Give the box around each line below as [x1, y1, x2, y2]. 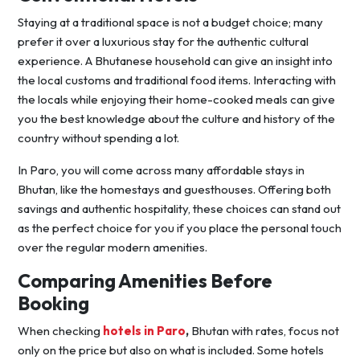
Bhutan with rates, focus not [191, 323, 339, 339]
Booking [18, 292, 89, 316]
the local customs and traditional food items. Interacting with [18, 72, 336, 88]
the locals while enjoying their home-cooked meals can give [18, 92, 335, 108]
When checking [18, 323, 103, 339]
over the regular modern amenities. [18, 239, 207, 256]
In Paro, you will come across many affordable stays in [18, 162, 305, 178]
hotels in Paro [103, 323, 186, 339]
